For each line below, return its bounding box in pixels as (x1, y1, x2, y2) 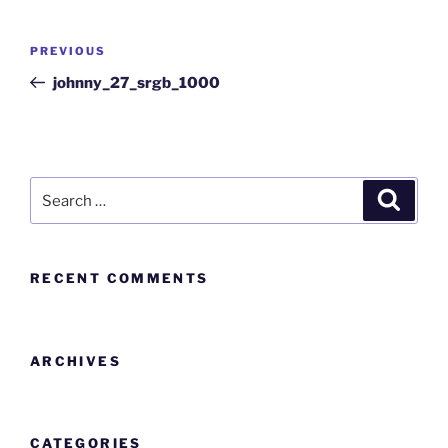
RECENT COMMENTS (30, 270, 209, 286)
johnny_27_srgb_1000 (52, 73, 220, 92)
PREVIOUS (30, 43, 106, 58)
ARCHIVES (30, 352, 121, 369)
